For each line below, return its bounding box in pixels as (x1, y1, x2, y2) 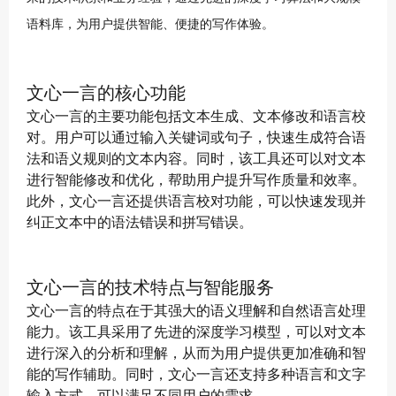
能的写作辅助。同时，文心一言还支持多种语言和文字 (27, 363, 366, 384)
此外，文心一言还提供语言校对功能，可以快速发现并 (27, 190, 366, 210)
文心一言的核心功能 (27, 79, 186, 104)
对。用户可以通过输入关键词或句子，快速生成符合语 (27, 126, 366, 147)
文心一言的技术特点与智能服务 (27, 273, 274, 299)
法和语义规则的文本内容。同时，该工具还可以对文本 (27, 148, 366, 168)
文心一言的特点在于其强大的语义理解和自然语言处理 (27, 300, 366, 320)
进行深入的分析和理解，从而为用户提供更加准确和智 (27, 342, 366, 362)
